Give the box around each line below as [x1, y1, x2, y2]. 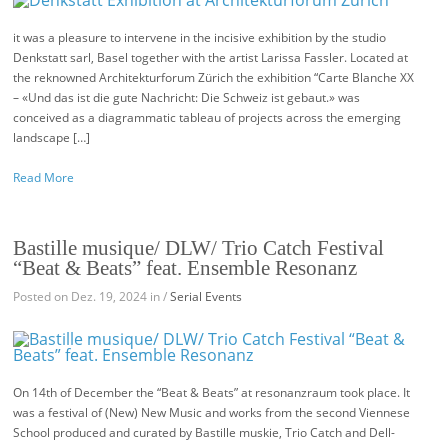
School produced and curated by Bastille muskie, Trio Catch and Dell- [13, 424, 396, 441]
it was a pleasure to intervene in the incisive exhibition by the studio [13, 29, 387, 46]
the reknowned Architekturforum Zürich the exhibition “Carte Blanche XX [13, 69, 415, 86]
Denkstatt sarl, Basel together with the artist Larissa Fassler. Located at [13, 49, 409, 66]
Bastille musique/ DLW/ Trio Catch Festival [13, 236, 385, 259]
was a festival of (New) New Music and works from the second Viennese [13, 404, 411, 421]
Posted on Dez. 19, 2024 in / [13, 288, 171, 305]
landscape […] [13, 129, 91, 146]
